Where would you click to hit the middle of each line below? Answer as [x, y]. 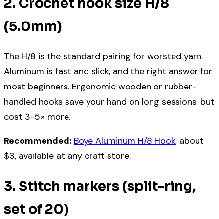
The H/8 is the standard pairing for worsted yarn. [103, 56]
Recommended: [38, 141]
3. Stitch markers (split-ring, [100, 186]
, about [190, 141]
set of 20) [36, 209]
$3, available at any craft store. [67, 156]
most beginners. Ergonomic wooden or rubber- [100, 87]
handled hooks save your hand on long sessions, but [109, 102]
